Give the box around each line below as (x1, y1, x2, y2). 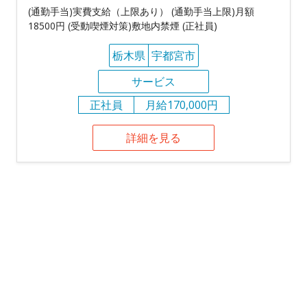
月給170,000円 (145, 97, 218, 112)
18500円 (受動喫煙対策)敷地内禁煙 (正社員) (28, 19, 217, 32)
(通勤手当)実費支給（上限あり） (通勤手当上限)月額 (28, 4, 254, 18)
